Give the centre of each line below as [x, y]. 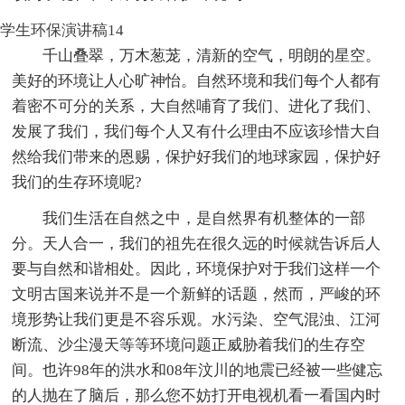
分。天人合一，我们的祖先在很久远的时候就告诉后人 [197, 243]
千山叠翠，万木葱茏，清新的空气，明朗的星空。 [212, 55]
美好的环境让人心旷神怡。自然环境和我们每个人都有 [197, 80]
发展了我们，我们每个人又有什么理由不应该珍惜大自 [197, 131]
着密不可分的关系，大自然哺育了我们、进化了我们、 [197, 106]
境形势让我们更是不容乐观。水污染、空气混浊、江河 [197, 319]
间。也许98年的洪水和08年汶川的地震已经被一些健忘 [198, 370]
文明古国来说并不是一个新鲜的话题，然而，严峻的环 [197, 294]
